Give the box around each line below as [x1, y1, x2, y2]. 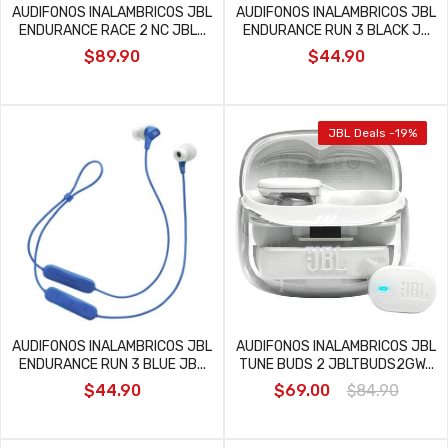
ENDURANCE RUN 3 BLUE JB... [18, 356, 206, 373]
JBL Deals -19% [328, 126, 417, 140]
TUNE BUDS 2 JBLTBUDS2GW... [238, 356, 434, 373]
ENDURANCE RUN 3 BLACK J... [242, 22, 430, 39]
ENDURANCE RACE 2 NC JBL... [18, 22, 206, 39]
